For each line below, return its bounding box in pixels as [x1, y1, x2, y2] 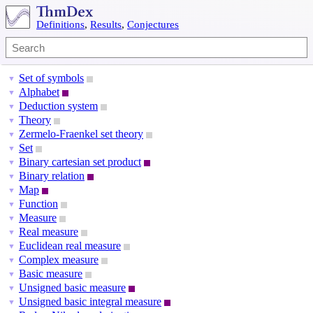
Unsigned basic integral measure [19, 296, 161, 307]
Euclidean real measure [19, 240, 121, 252]
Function [19, 198, 58, 210]
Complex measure [19, 254, 99, 265]
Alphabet [19, 86, 59, 98]
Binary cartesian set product [19, 156, 141, 168]
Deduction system [19, 100, 98, 112]
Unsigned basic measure [19, 282, 126, 293]
